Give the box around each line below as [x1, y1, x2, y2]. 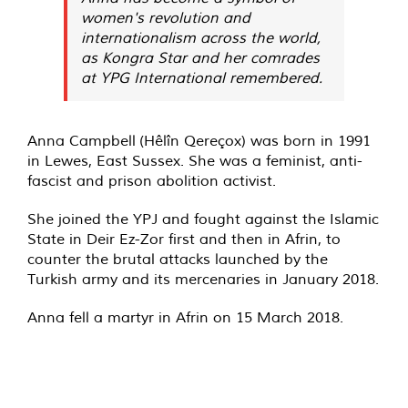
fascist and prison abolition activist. [27, 171, 276, 190]
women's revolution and [81, 8, 250, 27]
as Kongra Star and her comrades [81, 48, 320, 67]
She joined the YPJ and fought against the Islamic [27, 209, 379, 229]
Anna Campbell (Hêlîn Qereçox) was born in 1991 [27, 131, 371, 150]
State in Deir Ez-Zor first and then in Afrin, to [27, 229, 341, 249]
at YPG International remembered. [81, 68, 322, 87]
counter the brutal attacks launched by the [27, 250, 328, 269]
